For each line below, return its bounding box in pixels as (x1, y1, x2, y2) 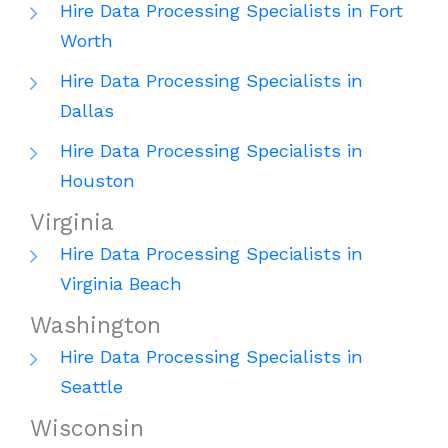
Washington (30, 312, 161, 340)
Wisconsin (30, 415, 144, 443)
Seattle (60, 376, 123, 398)
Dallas (60, 100, 114, 122)
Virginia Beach (60, 273, 182, 295)
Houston (60, 170, 135, 192)
